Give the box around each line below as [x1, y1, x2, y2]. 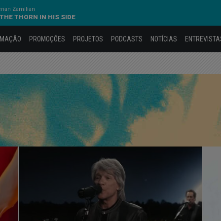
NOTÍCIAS [150, 35, 177, 43]
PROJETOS [73, 35, 103, 43]
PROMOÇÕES [29, 35, 65, 43]
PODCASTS [111, 35, 143, 43]
